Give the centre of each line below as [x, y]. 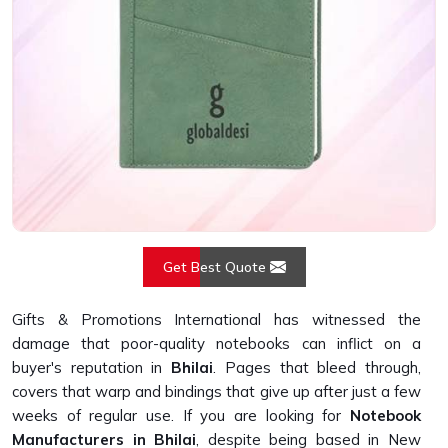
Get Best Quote [216, 267]
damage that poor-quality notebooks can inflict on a [216, 343]
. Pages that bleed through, [317, 367]
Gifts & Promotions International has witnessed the [216, 319]
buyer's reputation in [92, 367]
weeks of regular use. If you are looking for [181, 415]
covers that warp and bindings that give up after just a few [216, 391]
